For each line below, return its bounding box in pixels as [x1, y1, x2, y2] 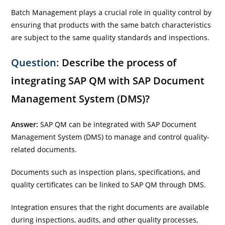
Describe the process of [59, 55, 177, 69]
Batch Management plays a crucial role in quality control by [11, 7, 212, 17]
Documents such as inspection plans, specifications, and [11, 167, 201, 177]
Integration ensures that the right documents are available [11, 202, 209, 212]
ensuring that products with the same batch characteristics [11, 20, 211, 30]
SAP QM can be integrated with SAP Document [40, 119, 197, 129]
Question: [11, 55, 60, 69]
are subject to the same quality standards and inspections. [11, 32, 210, 42]
